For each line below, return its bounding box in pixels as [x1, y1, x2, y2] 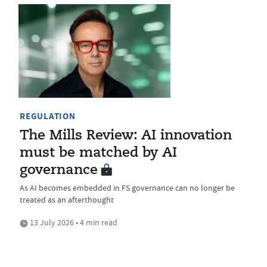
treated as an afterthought [20, 194, 114, 206]
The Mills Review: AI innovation [20, 129, 232, 143]
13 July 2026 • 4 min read [28, 217, 117, 228]
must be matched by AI [20, 147, 177, 160]
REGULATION [20, 110, 76, 123]
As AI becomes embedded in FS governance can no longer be [20, 182, 235, 194]
